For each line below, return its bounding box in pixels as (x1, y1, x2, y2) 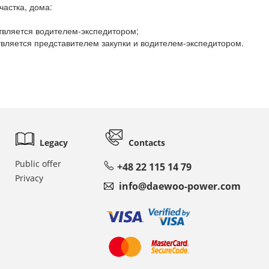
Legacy (40, 136, 68, 148)
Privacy (15, 172, 43, 184)
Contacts (128, 136, 165, 148)
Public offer (15, 157, 61, 169)
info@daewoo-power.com (119, 179, 241, 193)
